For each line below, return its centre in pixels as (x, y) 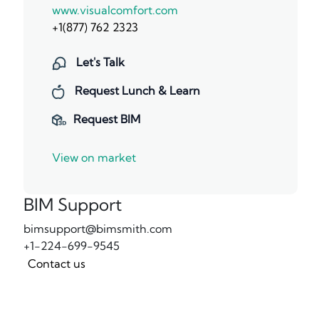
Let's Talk (99, 62)
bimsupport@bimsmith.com (98, 229)
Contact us (56, 264)
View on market (94, 158)
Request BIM (106, 119)
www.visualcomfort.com (115, 10)
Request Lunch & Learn (136, 91)
